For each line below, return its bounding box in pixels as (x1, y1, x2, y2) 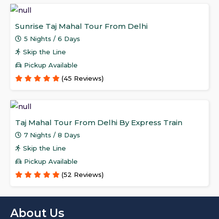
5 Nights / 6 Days (24, 35, 81, 43)
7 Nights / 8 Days (24, 131, 81, 139)
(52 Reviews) (62, 171, 104, 179)
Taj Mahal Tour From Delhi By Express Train (15, 118, 182, 128)
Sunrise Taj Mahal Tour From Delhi (15, 22, 148, 31)
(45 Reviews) (62, 74, 104, 83)
